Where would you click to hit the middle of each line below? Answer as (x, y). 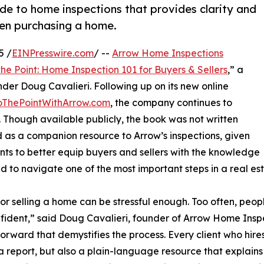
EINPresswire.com (53, 53)
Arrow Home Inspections (168, 53)
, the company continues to (171, 103)
